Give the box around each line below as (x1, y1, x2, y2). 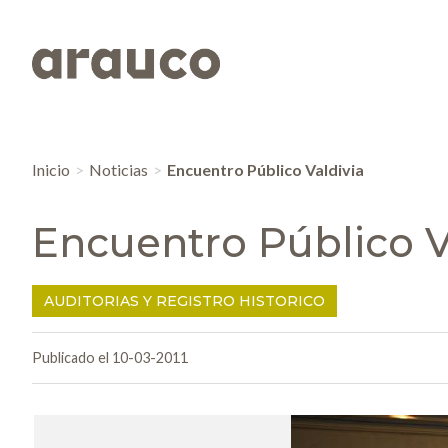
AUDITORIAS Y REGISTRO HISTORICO (44, 292, 325, 311)
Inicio (32, 160, 70, 180)
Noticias (89, 160, 148, 180)
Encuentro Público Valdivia (167, 160, 364, 180)
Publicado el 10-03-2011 (32, 349, 188, 367)
